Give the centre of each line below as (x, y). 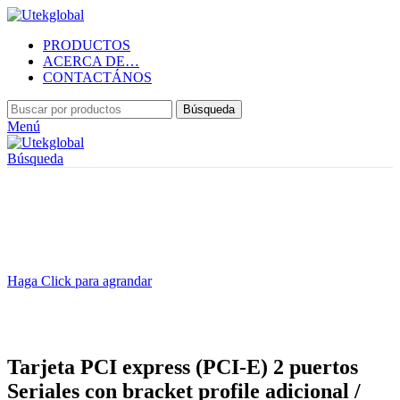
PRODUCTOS (87, 45)
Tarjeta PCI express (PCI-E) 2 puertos (183, 367)
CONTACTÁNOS (97, 77)
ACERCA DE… (91, 61)
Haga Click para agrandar (79, 281)
